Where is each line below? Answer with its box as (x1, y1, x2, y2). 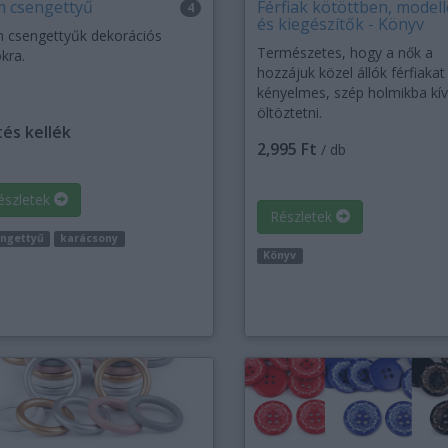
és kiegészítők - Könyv (256, 13, 424, 36)
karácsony (60, 231, 119, 246)
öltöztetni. (256, 103, 322, 123)
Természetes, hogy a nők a (256, 43, 433, 63)
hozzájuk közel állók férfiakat (256, 63, 445, 83)
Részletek (269, 207, 336, 227)
